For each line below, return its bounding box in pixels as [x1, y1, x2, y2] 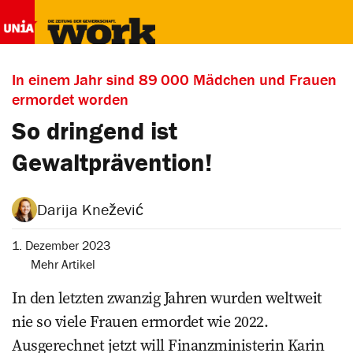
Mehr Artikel [31, 256, 95, 272]
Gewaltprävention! [12, 147, 212, 177]
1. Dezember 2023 [12, 237, 110, 253]
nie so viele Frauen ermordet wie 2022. [12, 310, 268, 333]
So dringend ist [12, 115, 177, 146]
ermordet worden [12, 89, 128, 109]
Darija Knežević [37, 199, 143, 219]
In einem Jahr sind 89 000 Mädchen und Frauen [12, 69, 336, 89]
